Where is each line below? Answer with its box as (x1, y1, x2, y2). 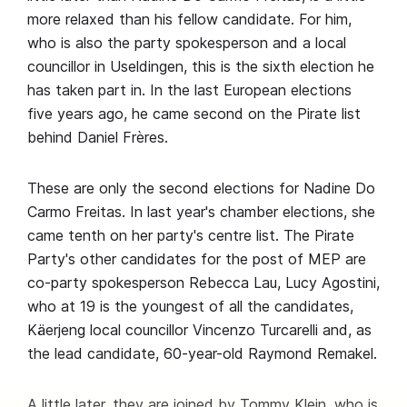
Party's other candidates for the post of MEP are (27, 250, 366, 268)
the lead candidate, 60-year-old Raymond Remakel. (27, 344, 377, 362)
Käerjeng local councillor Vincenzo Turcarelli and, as (27, 321, 372, 339)
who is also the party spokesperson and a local (27, 34, 346, 52)
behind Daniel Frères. (27, 128, 168, 146)
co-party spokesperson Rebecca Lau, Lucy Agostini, (27, 273, 380, 292)
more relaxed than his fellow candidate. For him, (27, 10, 352, 28)
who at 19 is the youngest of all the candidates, (27, 297, 353, 315)
